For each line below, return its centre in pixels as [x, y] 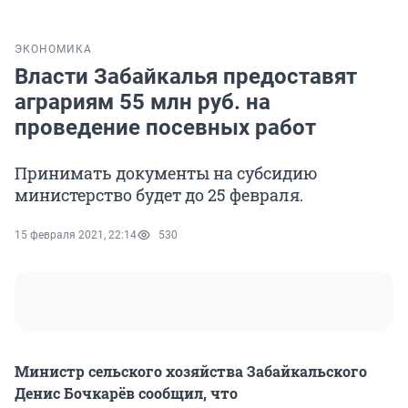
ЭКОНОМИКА [53, 50]
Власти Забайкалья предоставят [186, 77]
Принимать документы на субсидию [166, 173]
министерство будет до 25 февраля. [159, 195]
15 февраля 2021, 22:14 [76, 235]
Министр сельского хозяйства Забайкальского [191, 372]
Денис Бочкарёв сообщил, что [126, 393]
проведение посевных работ [165, 128]
